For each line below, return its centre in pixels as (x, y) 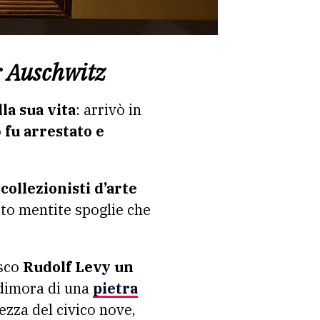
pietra (115, 289)
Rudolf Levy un (78, 267)
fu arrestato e (53, 131)
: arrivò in (109, 110)
